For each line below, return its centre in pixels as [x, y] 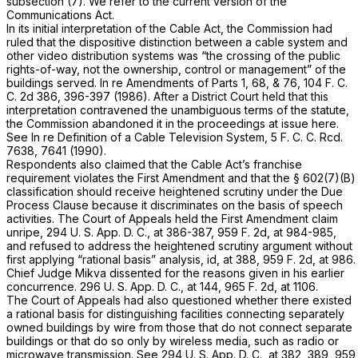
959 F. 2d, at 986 [308, 259]
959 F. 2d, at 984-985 [275, 232]
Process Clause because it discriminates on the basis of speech [175, 205]
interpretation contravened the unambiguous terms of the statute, [178, 109]
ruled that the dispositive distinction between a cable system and [177, 42]
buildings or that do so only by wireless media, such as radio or [173, 340]
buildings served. [53, 82]
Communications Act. [60, 14]
